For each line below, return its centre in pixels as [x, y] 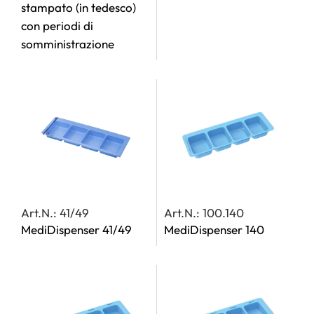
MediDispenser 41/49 [76, 230]
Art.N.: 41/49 [55, 213]
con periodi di [57, 26]
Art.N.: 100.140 [204, 213]
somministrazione [68, 44]
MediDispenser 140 [214, 230]
